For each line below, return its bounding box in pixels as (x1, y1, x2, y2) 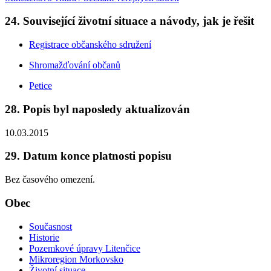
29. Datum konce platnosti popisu (5, 149, 172, 163)
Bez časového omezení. (5, 174, 95, 185)
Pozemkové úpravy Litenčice (29, 243, 140, 253)
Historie (29, 232, 59, 243)
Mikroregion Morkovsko (29, 253, 123, 264)
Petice (29, 80, 52, 91)
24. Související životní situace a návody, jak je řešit (5, 15, 254, 28)
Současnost (29, 221, 72, 232)
